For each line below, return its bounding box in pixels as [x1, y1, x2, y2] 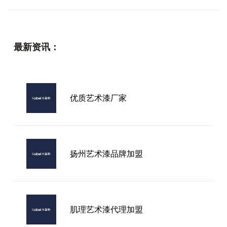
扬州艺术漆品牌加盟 [69, 148, 143, 159]
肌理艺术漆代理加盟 [69, 204, 143, 215]
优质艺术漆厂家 [69, 93, 127, 103]
